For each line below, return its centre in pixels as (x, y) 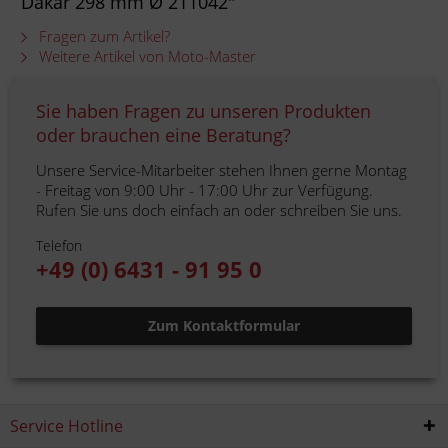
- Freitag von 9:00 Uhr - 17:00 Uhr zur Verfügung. (204, 190)
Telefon (59, 245)
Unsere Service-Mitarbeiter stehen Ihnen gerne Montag (221, 170)
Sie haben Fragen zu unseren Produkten (203, 111)
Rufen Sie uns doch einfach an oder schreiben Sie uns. (219, 210)
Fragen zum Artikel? (102, 36)
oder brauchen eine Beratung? (163, 135)
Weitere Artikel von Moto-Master (145, 56)
